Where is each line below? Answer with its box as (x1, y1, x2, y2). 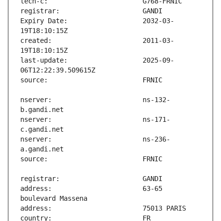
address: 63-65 (20, 184, 162, 193)
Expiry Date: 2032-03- (20, 17, 174, 25)
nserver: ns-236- (20, 135, 170, 144)
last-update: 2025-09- (20, 56, 174, 65)
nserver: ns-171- (20, 115, 170, 124)
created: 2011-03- (20, 37, 174, 45)
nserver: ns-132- (20, 96, 170, 104)
